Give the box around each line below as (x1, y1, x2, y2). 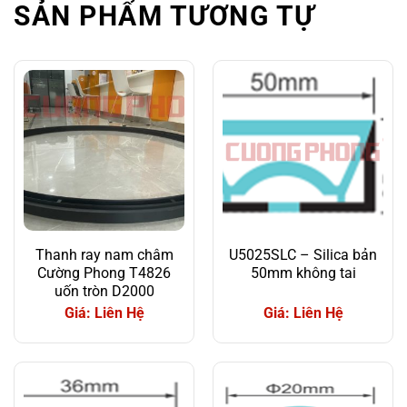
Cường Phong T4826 (37, 263, 171, 282)
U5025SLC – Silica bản (229, 245, 377, 263)
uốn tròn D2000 (54, 282, 154, 300)
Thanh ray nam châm (35, 245, 174, 263)
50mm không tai (250, 263, 356, 282)
